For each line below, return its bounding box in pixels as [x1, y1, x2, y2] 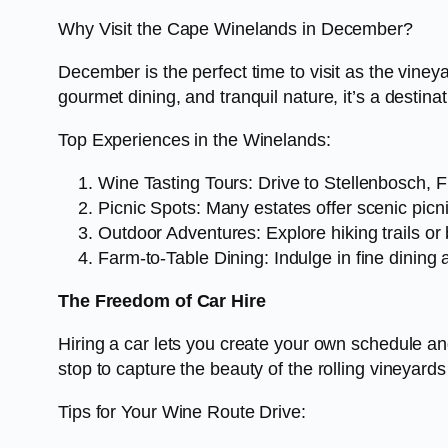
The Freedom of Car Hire [58, 291, 266, 312]
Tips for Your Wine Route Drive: [58, 402, 306, 423]
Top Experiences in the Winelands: [58, 130, 331, 151]
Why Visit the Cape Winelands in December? [58, 19, 413, 40]
